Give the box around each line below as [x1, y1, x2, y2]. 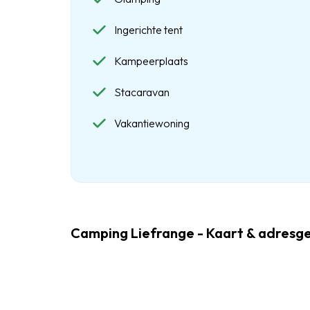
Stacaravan [114, 85, 170, 99]
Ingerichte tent [114, 23, 183, 37]
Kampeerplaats [114, 54, 188, 68]
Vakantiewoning [114, 116, 190, 130]
